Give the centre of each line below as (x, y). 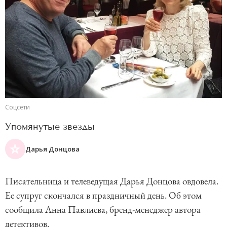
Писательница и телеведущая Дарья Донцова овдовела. (112, 181)
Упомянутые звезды (50, 127)
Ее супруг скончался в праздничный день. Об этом (103, 196)
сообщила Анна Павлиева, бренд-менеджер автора (103, 210)
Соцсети (17, 107)
